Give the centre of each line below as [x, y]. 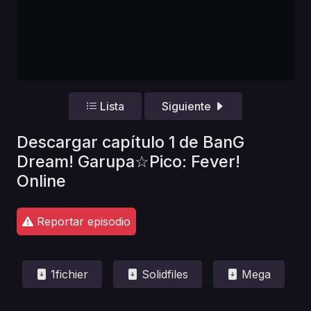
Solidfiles [163, 274]
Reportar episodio [82, 221]
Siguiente [187, 107]
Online [41, 180]
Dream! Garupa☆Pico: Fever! [128, 161]
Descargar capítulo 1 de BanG [131, 142]
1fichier [68, 274]
